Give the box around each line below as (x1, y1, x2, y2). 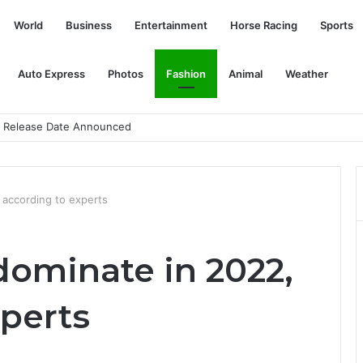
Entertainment (135, 19, 207, 32)
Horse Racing (230, 19, 297, 32)
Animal (228, 67, 263, 80)
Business (66, 19, 112, 32)
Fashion (166, 67, 206, 80)
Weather (285, 67, 328, 80)
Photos (108, 67, 143, 80)
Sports (320, 19, 353, 32)
